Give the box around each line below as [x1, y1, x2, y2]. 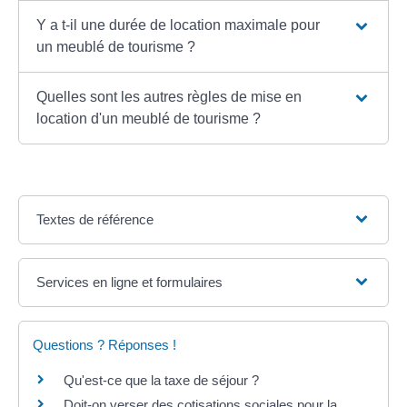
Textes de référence [36, 211, 154, 227]
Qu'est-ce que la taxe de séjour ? [64, 372, 259, 388]
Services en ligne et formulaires [36, 273, 223, 290]
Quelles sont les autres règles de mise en [36, 88, 303, 104]
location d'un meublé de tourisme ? [36, 110, 262, 126]
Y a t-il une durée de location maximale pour [36, 16, 321, 33]
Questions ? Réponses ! [33, 336, 176, 352]
